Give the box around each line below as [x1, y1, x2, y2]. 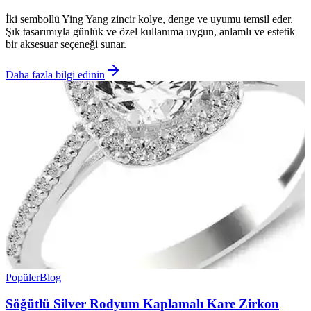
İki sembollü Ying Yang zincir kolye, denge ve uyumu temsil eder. [6, 12, 293, 25]
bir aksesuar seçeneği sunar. [6, 37, 126, 50]
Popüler [6, 271, 40, 283]
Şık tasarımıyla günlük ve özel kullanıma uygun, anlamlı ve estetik [6, 25, 295, 37]
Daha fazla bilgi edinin [6, 68, 105, 81]
